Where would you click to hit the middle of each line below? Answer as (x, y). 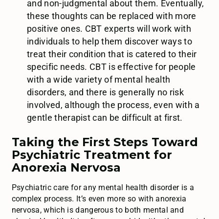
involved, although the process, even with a (113, 105)
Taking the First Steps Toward (105, 142)
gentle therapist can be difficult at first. (105, 118)
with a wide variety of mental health (99, 80)
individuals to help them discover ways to (109, 42)
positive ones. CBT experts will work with (109, 29)
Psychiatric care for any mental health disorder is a (103, 187)
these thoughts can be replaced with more (112, 16)
